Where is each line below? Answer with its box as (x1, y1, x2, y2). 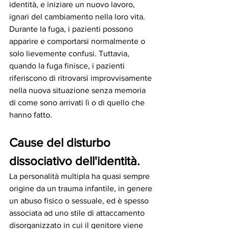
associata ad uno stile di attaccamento (9, 209, 147, 218)
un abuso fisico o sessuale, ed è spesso (9, 196, 151, 205)
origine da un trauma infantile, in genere (9, 184, 154, 193)
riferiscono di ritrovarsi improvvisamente (9, 74, 154, 83)
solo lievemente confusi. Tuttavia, (9, 49, 131, 58)
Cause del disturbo (9, 135, 113, 150)
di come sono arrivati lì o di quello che (9, 98, 147, 107)
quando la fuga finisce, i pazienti (9, 61, 127, 71)
